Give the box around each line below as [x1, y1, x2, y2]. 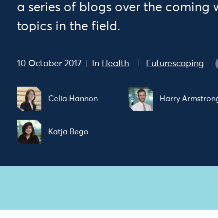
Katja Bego [48, 127, 89, 136]
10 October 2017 [17, 59, 82, 68]
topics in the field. [17, 20, 120, 33]
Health [102, 59, 129, 68]
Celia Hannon [48, 95, 98, 103]
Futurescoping [146, 59, 204, 68]
